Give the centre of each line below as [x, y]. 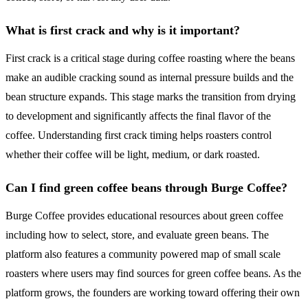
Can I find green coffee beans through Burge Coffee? [146, 188]
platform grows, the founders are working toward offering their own [153, 293]
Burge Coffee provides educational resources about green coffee [144, 216]
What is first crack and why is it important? [123, 31]
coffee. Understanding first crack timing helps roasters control [139, 135]
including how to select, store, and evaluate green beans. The [137, 235]
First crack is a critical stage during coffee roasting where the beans [150, 58]
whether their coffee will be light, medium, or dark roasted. [133, 155]
